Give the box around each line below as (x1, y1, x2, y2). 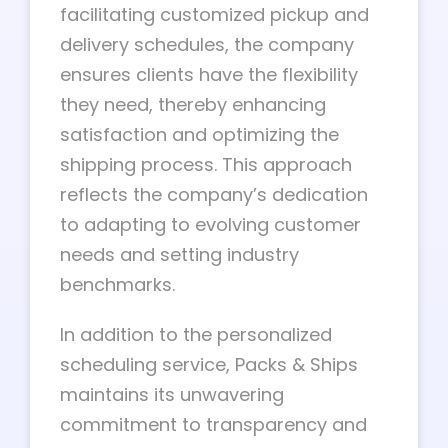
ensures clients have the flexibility (60, 62, 358, 87)
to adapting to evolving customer (60, 212, 361, 237)
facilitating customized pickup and (60, 2, 369, 27)
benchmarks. (60, 272, 175, 297)
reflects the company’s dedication (60, 182, 368, 207)
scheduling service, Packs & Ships (60, 352, 358, 377)
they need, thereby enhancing (60, 92, 326, 117)
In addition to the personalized (60, 322, 332, 347)
